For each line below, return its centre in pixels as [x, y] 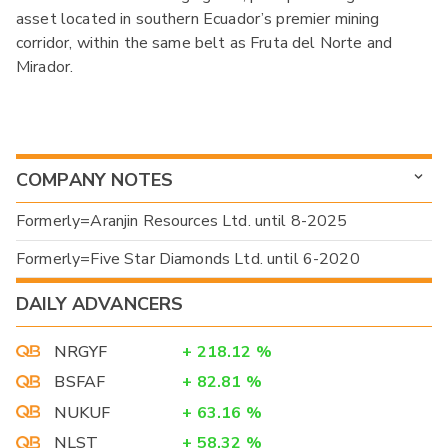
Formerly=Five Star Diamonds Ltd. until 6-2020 [188, 259]
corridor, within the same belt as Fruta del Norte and [204, 42]
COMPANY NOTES [94, 180]
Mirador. [45, 66]
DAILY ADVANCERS [100, 304]
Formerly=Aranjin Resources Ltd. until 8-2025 [182, 221]
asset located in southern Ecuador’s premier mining [198, 18]
